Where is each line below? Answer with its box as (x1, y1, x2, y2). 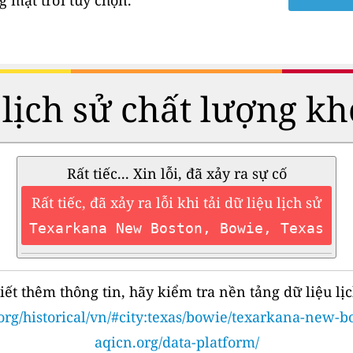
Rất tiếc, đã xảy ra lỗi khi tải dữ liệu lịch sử (32, 193, 321, 213)
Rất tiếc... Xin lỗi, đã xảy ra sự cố (66, 164, 287, 184)
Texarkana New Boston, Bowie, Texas (29, 220, 324, 237)
